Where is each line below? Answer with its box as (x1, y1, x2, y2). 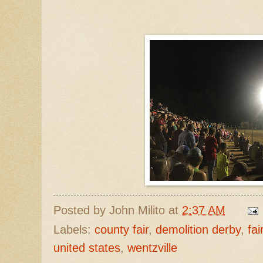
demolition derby (156, 222, 241, 236)
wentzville (127, 241, 177, 254)
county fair (95, 222, 149, 236)
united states (53, 241, 120, 254)
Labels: (53, 222, 95, 236)
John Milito (109, 203, 165, 217)
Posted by (53, 203, 109, 217)
